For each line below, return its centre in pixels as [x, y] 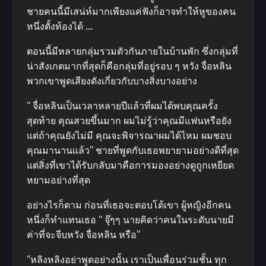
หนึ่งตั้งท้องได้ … [60, 26]
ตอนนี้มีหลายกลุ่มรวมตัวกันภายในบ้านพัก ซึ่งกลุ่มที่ [132, 51]
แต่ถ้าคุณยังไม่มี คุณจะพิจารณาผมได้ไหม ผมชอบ [129, 136]
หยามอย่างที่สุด [58, 180]
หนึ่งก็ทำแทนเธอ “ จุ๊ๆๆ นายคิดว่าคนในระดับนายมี [130, 220]
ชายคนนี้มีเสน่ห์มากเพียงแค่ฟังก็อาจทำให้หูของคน [131, 12]
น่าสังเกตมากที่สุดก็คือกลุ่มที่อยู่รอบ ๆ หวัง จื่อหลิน [129, 66]
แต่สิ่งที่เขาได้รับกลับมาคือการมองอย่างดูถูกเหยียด [130, 165]
